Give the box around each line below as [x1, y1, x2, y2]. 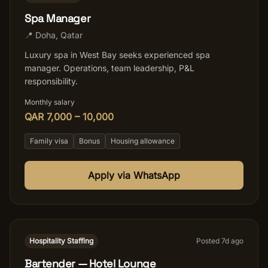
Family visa [30, 136, 68, 145]
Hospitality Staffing [29, 236, 93, 245]
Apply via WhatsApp [88, 169, 180, 181]
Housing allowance [111, 136, 175, 145]
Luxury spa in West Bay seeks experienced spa [25, 50, 210, 60]
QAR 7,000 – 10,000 [25, 111, 114, 123]
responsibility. [25, 76, 78, 86]
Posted [196, 236, 221, 245]
